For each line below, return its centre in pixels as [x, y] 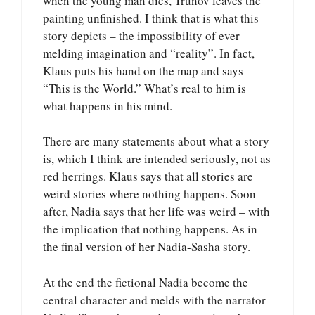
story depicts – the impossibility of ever [141, 35]
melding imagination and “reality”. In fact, [149, 53]
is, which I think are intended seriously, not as [157, 159]
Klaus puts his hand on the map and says [143, 70]
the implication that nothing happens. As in [150, 229]
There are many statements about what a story [156, 141]
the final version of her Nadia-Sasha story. [147, 247]
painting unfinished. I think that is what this [151, 18]
